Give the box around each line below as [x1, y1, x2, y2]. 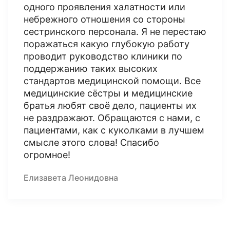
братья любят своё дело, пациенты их [24, 100, 197, 111]
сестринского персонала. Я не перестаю [24, 26, 206, 37]
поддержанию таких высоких [24, 63, 158, 74]
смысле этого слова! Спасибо [24, 137, 159, 148]
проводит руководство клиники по [24, 51, 182, 62]
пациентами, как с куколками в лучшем [24, 125, 204, 136]
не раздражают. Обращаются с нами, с [24, 112, 200, 123]
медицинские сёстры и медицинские [24, 88, 193, 99]
